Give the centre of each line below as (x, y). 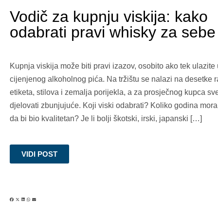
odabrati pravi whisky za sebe (113, 32)
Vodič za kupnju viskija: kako (109, 17)
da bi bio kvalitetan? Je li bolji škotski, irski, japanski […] (106, 118)
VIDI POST (39, 154)
